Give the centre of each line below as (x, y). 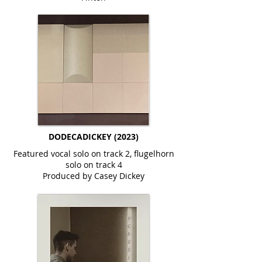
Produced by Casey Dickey (94, 175)
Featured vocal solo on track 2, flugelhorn (94, 153)
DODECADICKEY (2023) (94, 136)
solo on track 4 (94, 164)
